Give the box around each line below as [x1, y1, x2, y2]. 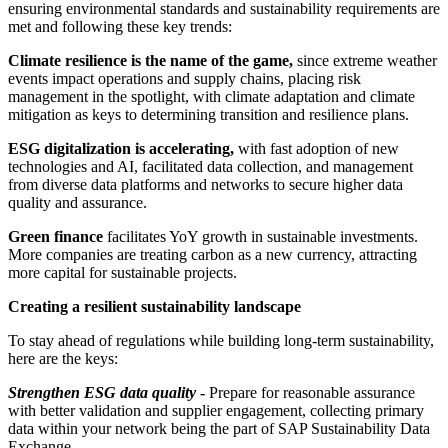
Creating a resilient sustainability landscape [8, 297, 301, 315]
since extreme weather [297, 51, 437, 69]
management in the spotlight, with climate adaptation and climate [8, 87, 415, 105]
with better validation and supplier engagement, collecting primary [8, 401, 424, 419]
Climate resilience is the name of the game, [8, 51, 297, 69]
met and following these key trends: [8, 17, 232, 35]
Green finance [8, 227, 107, 245]
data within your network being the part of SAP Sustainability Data [8, 419, 430, 437]
